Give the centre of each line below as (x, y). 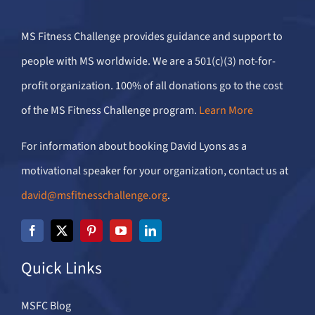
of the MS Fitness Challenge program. (110, 111)
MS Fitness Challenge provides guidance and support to (152, 37)
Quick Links (61, 269)
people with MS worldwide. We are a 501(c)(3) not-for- (148, 62)
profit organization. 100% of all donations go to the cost (152, 86)
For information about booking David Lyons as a (134, 147)
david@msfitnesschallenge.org (94, 196)
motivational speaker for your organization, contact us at (154, 171)
